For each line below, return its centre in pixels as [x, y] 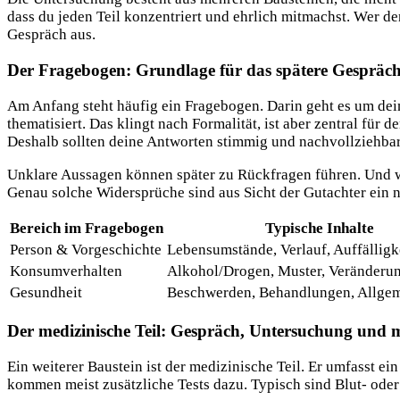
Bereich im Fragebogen [87, 229]
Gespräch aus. [51, 35]
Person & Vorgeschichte [86, 250]
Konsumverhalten [66, 271]
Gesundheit [46, 293]
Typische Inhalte [320, 229]
